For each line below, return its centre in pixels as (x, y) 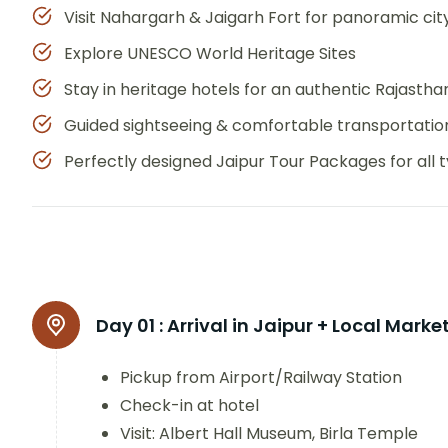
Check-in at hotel (189, 406)
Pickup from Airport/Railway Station (261, 378)
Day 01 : (129, 326)
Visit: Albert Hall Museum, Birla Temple (269, 434)
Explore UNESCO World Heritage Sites (210, 54)
